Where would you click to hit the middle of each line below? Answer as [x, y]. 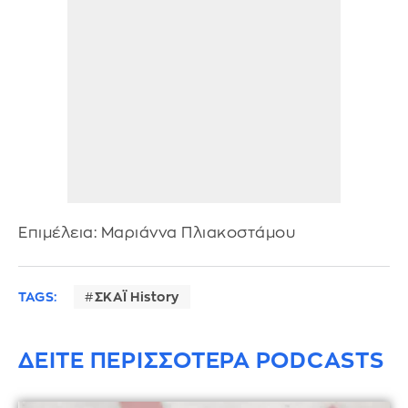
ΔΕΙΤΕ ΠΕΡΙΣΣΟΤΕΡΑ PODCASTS [201, 361]
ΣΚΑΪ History [137, 297]
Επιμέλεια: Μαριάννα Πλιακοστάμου [157, 232]
